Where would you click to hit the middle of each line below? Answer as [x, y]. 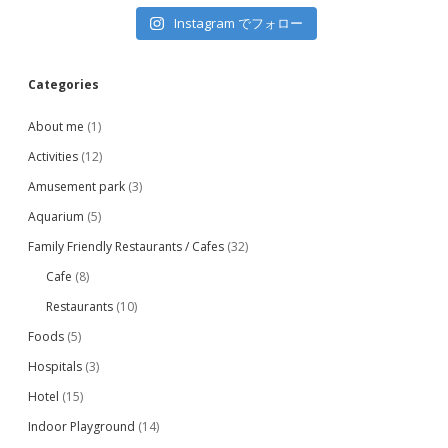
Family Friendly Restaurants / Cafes [126, 246]
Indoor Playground [81, 426]
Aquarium [56, 216]
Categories [63, 84]
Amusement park [76, 186]
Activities [53, 156]
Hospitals [55, 366]
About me [56, 126]
